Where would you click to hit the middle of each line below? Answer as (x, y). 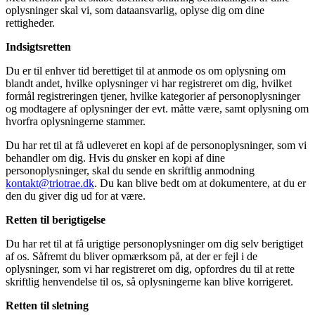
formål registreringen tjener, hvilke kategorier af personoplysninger (153, 96)
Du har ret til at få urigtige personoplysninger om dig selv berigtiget (154, 244)
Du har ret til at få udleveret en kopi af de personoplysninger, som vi (156, 146)
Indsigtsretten (38, 47)
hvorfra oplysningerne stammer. (76, 122)
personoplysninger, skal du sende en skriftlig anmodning (130, 171)
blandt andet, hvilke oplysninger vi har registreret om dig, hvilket (149, 84)
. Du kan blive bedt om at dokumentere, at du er (200, 184)
